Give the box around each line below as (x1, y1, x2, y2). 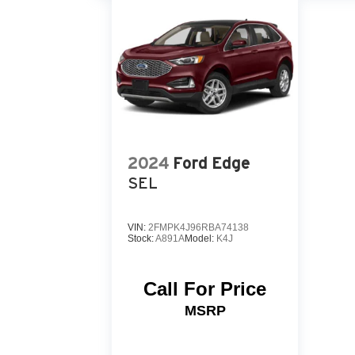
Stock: (128, 233, 155, 245)
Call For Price (143, 278, 266, 300)
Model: (185, 233, 216, 245)
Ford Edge (173, 155, 250, 173)
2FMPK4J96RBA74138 (148, 222, 249, 234)
